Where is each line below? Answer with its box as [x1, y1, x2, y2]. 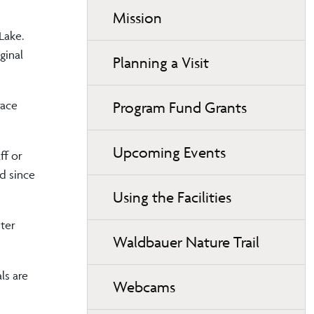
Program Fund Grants [113, 97, 247, 117]
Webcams [113, 277, 175, 296]
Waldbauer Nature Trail [113, 232, 259, 252]
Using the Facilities [113, 187, 231, 207]
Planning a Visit [113, 53, 209, 72]
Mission [113, 8, 162, 27]
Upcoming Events [113, 142, 226, 162]
